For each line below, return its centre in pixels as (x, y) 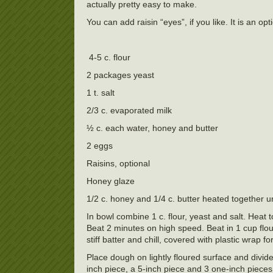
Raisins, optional (118, 163)
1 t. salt (101, 92)
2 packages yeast (120, 75)
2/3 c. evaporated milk (129, 110)
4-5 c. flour (108, 57)
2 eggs (100, 145)
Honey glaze (111, 181)
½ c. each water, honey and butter (152, 128)
